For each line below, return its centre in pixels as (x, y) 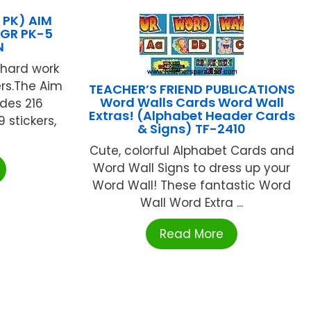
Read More (192, 234)
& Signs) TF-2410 (192, 128)
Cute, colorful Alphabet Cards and (192, 150)
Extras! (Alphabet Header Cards (192, 115)
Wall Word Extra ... (192, 202)
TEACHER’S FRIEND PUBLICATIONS (192, 89)
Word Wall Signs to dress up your (192, 168)
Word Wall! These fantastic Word (192, 185)
